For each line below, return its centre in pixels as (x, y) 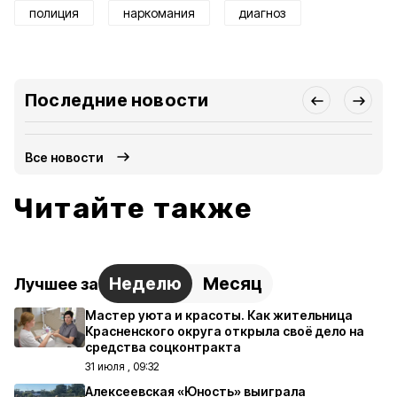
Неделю (145, 284)
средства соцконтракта (163, 347)
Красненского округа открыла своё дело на (225, 331)
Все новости (65, 157)
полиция (54, 13)
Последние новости (117, 100)
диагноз (263, 13)
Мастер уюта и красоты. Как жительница (219, 315)
